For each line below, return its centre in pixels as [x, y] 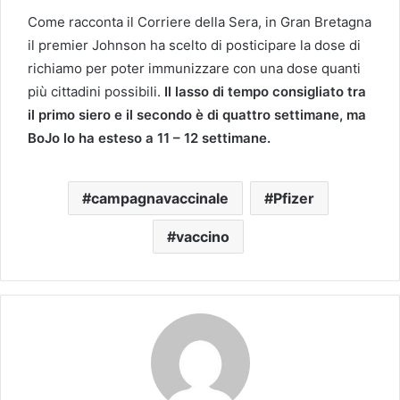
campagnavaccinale [159, 198]
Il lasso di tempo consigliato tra [263, 91]
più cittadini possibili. [94, 91]
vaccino [202, 236]
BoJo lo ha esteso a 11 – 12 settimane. [149, 137]
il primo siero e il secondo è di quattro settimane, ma [197, 114]
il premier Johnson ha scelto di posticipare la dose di [194, 45]
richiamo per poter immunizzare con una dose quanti [194, 68]
